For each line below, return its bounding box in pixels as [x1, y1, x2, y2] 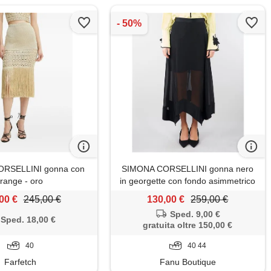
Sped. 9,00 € [170, 209, 221, 220]
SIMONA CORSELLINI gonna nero [122, 164, 254, 174]
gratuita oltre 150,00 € [143, 220, 233, 230]
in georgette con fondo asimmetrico [120, 176, 256, 186]
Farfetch [4, 257, 37, 267]
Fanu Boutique [159, 257, 216, 267]
